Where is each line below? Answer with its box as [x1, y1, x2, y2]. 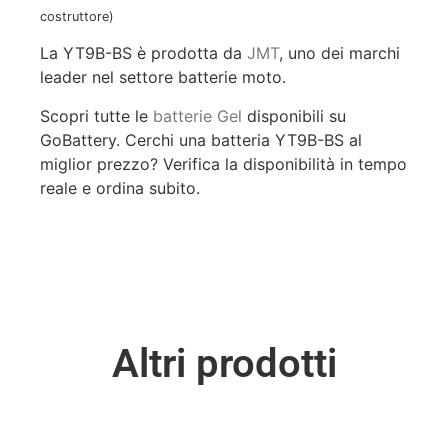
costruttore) [40, 9, 114, 25]
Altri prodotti [111, 340, 337, 388]
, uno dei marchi [279, 43, 400, 64]
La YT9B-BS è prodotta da [40, 43, 247, 64]
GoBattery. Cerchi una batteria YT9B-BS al [40, 129, 362, 150]
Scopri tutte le [40, 105, 153, 126]
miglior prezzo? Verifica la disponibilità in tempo [40, 153, 407, 174]
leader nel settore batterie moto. [40, 67, 286, 88]
